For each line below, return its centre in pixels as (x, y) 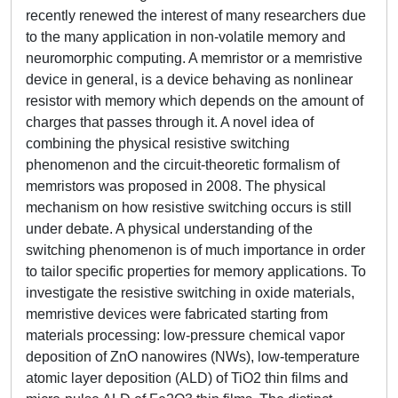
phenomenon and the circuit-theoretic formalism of (183, 165)
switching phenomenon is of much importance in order (195, 250)
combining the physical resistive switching (158, 143)
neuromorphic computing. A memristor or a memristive (194, 58)
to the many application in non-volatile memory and (186, 37)
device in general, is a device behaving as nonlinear (189, 80)
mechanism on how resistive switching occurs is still (189, 207)
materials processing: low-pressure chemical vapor (185, 335)
